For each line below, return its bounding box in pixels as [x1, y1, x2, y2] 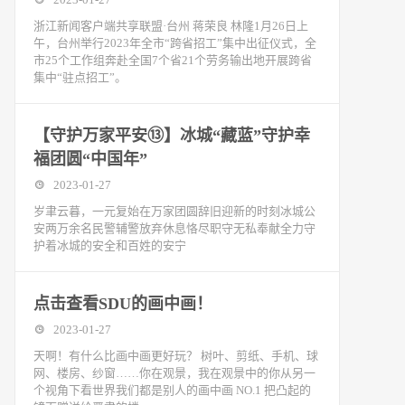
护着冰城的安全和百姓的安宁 [33, 239, 186, 252]
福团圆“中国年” [33, 150, 147, 168]
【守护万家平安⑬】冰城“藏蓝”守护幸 [33, 127, 310, 145]
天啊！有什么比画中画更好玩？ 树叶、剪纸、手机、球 [33, 349, 318, 363]
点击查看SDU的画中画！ [33, 295, 212, 313]
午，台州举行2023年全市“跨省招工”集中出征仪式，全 [33, 36, 316, 50]
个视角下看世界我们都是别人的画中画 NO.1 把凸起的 [33, 383, 311, 397]
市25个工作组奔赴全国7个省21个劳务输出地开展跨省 [33, 53, 312, 67]
